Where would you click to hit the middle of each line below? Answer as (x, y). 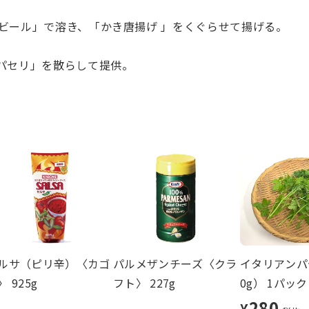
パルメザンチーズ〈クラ (175, 264)
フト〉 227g (144, 283)
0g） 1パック (274, 283)
